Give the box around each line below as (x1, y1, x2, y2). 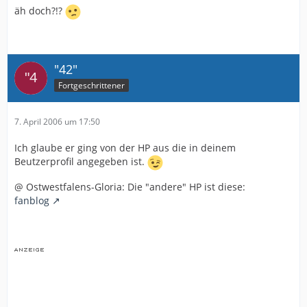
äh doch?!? (14, 4, 65, 18)
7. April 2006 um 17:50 (14, 116, 100, 128)
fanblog (14, 194, 49, 208)
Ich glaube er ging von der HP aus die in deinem (14, 141, 236, 155)
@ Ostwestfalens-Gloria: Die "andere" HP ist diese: (14, 180, 245, 194)
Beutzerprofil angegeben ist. (14, 155, 147, 169)
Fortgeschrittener (58, 79, 125, 91)
